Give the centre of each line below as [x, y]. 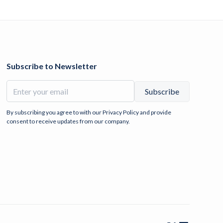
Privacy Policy [121, 112]
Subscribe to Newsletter [52, 66]
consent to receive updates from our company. [68, 121]
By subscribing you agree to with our [55, 112]
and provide [155, 112]
